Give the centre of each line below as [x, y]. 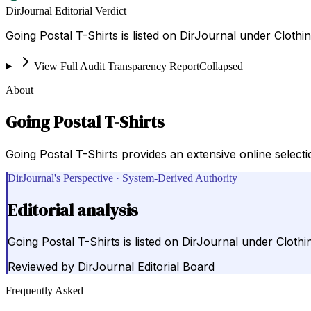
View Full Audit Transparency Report [116, 66]
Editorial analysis [73, 210]
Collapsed [221, 66]
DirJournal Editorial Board [146, 267]
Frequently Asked [44, 291]
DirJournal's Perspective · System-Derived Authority [123, 178]
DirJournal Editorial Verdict [66, 10]
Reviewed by [41, 267]
